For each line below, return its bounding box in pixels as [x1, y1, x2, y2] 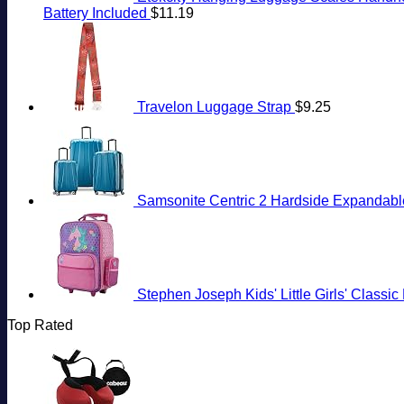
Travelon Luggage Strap [137, 99, 291, 115]
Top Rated [7, 317, 73, 334]
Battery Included [43, 5, 147, 22]
